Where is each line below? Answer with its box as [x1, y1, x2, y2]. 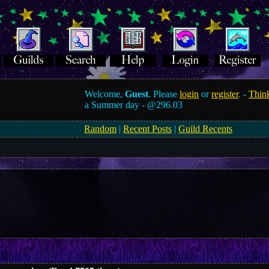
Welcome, [85, 89, 125, 99]
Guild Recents [178, 124, 233, 134]
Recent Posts [123, 124, 172, 134]
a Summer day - [85, 100, 148, 110]
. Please [148, 89, 180, 99]
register [211, 89, 239, 99]
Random [84, 124, 117, 134]
